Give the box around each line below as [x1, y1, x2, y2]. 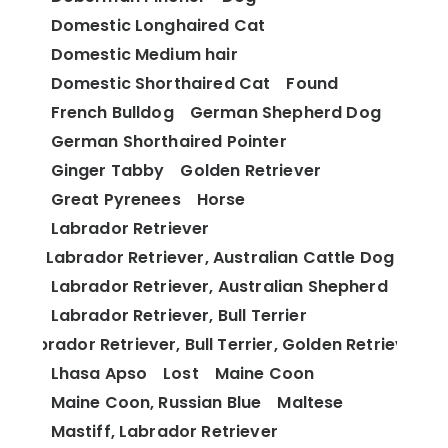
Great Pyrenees [50, 188, 181, 212]
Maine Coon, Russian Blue [50, 391, 262, 415]
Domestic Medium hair [50, 43, 238, 67]
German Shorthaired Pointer [50, 130, 287, 154]
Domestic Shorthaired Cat [50, 72, 271, 96]
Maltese [277, 391, 344, 415]
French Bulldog [50, 101, 174, 125]
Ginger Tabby [50, 159, 165, 183]
